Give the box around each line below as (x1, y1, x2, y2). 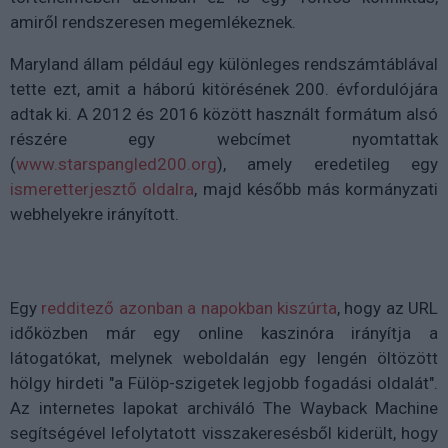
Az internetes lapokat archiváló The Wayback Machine (10, 397, 438, 418)
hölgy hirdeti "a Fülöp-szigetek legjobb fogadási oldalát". (10, 372, 438, 393)
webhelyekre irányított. (10, 203, 179, 224)
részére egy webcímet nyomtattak (10, 128, 438, 149)
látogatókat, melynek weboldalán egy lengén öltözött (10, 347, 438, 368)
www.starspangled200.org (16, 153, 217, 174)
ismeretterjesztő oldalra (10, 178, 195, 199)
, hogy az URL (336, 297, 438, 318)
